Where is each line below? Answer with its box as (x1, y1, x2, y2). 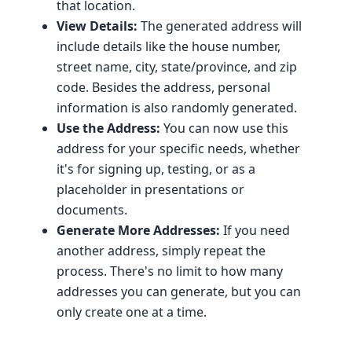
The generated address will (137, 17, 302, 35)
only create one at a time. (57, 303, 207, 321)
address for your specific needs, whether (57, 140, 300, 157)
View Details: (57, 17, 137, 35)
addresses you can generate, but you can (57, 283, 301, 300)
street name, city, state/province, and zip (57, 58, 297, 75)
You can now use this (160, 119, 288, 137)
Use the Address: (57, 119, 160, 137)
